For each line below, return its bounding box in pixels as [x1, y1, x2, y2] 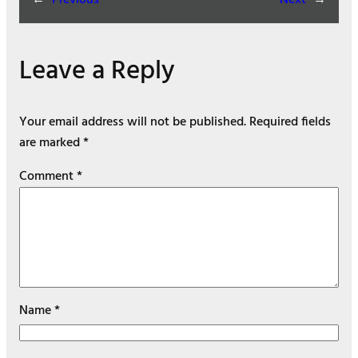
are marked [19, 133, 83, 154]
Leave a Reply [19, 50, 175, 93]
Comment [19, 166, 77, 188]
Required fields [249, 112, 331, 133]
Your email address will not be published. [19, 112, 246, 133]
